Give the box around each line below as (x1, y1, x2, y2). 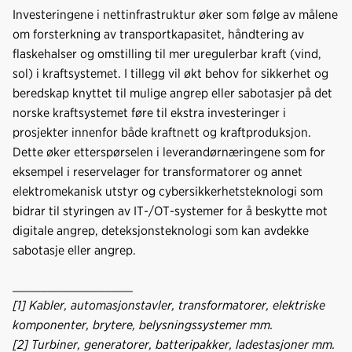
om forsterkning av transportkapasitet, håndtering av (13, 26, 304, 42)
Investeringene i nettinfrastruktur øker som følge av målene (13, 6, 338, 22)
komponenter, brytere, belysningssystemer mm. (13, 317, 273, 332)
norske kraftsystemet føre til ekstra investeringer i (13, 104, 286, 120)
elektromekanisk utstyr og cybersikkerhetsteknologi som (13, 183, 323, 199)
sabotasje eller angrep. (13, 242, 136, 258)
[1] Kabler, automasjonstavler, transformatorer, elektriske (13, 297, 325, 313)
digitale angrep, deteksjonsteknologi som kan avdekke (13, 222, 309, 238)
